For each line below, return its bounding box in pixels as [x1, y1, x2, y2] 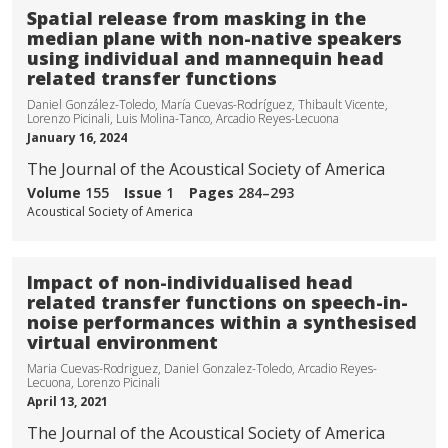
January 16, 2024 [27, 129, 127, 147]
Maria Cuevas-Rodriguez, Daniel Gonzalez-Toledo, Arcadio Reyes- [27, 360, 377, 378]
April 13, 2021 [27, 393, 108, 411]
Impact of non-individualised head [27, 270, 353, 295]
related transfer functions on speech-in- [27, 290, 408, 315]
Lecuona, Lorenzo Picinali [27, 374, 160, 392]
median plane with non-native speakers [27, 26, 402, 51]
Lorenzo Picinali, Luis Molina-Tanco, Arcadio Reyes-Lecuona [27, 110, 339, 128]
